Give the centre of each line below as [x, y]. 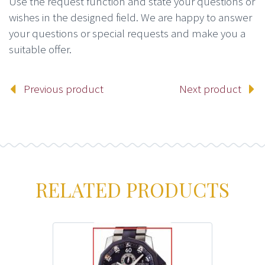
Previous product [64, 89]
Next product [210, 89]
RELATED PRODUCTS [132, 190]
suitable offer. [40, 49]
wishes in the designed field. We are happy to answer [130, 17]
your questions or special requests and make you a [127, 33]
